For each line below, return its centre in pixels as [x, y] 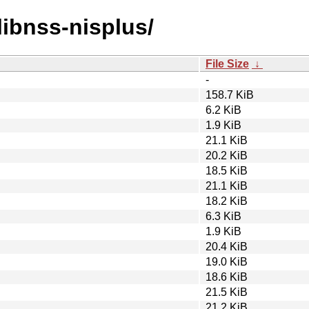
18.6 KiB [227, 277]
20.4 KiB [227, 246]
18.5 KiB [227, 170]
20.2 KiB [227, 155]
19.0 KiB [227, 261]
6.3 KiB [223, 216]
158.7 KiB [230, 94]
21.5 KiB [227, 292]
